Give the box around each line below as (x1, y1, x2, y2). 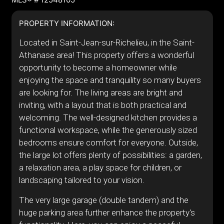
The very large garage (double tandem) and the (18, 195, 188, 205)
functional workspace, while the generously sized (18, 125, 197, 135)
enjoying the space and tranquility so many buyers (18, 75, 201, 85)
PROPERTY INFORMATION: (18, 18, 114, 28)
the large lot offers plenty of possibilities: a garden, (18, 150, 202, 160)
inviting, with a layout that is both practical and (18, 100, 186, 110)
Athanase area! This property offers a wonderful (18, 50, 194, 60)
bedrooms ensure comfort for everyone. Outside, (18, 137, 198, 147)
